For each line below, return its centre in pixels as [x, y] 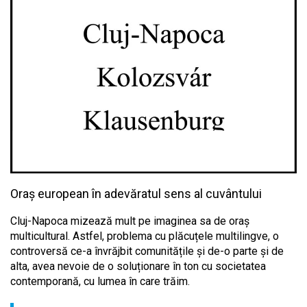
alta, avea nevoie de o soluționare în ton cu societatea [138, 266]
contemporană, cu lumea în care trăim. [100, 281]
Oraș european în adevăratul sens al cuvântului [136, 193]
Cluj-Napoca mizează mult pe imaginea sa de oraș [130, 221]
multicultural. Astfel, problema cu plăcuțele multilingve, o [145, 236]
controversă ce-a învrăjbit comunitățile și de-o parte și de [147, 251]
